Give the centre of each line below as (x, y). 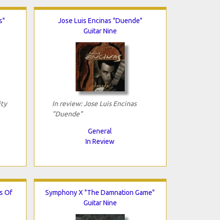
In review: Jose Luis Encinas (94, 103)
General (100, 131)
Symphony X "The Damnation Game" (100, 192)
